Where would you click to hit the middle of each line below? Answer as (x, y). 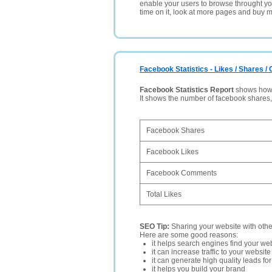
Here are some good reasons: (189, 235)
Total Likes (164, 194)
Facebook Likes (172, 152)
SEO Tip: (155, 226)
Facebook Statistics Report (187, 90)
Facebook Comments (182, 173)
